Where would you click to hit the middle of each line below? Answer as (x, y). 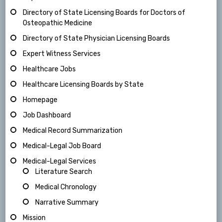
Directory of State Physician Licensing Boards (97, 39)
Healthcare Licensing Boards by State (83, 85)
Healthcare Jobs (50, 69)
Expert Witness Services (62, 54)
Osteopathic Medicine (58, 23)
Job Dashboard (47, 115)
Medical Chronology (66, 187)
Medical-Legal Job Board (62, 146)
